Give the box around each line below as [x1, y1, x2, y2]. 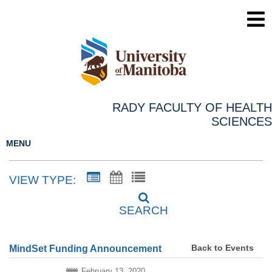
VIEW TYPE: [9, 173, 76, 186]
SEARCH [119, 204, 168, 217]
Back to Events [191, 243, 254, 253]
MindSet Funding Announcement [9, 243, 161, 254]
